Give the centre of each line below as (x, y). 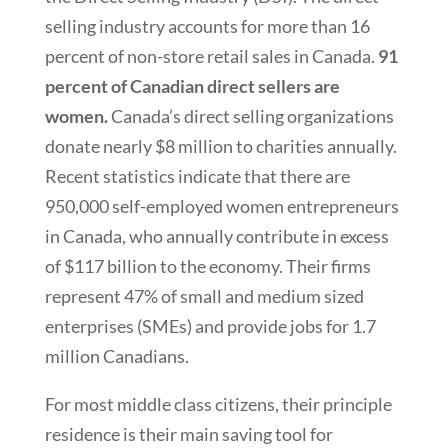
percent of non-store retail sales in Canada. (211, 56)
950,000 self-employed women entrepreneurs (221, 206)
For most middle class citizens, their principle (218, 404)
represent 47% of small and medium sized (204, 296)
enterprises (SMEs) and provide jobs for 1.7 (210, 326)
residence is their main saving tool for (188, 434)
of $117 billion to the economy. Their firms (207, 266)
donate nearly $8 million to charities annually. (220, 146)
